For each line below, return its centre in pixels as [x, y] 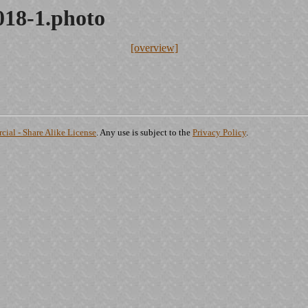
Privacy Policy [219, 132]
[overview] [154, 48]
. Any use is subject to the [144, 132]
